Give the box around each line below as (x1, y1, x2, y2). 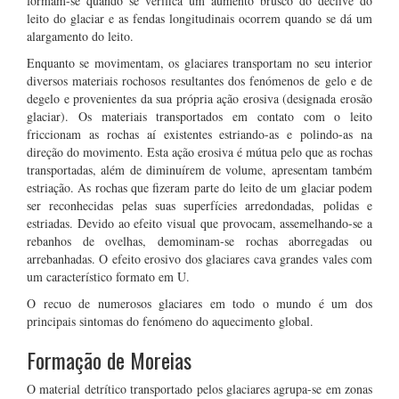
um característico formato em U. (27, 268, 190, 285)
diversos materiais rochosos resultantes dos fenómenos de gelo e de (27, 72, 372, 89)
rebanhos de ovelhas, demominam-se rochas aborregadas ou (27, 232, 372, 249)
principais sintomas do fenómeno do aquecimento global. (27, 313, 313, 330)
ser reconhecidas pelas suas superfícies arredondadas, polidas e (27, 197, 372, 214)
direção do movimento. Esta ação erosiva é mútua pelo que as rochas (27, 143, 372, 160)
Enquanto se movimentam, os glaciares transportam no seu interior (27, 54, 372, 71)
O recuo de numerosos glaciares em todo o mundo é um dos (27, 295, 372, 312)
